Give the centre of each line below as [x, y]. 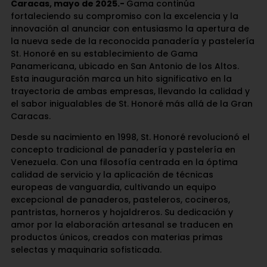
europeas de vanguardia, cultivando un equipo [113, 187]
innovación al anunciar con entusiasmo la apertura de [130, 29]
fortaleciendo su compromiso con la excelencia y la [124, 16]
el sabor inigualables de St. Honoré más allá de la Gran [131, 104]
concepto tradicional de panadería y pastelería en [123, 150]
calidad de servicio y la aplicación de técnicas [112, 175]
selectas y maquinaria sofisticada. [86, 250]
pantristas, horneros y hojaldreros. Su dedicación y [122, 212]
